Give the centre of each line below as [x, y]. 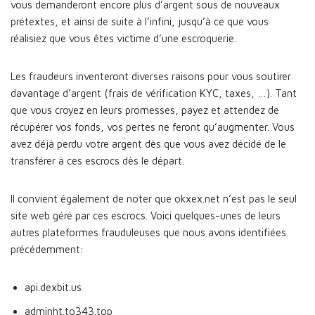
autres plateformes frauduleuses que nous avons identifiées [148, 232]
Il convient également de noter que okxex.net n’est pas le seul [154, 199]
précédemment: [47, 249]
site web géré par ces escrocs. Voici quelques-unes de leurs [146, 216]
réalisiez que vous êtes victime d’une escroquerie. [123, 38]
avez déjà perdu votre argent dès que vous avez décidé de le [148, 144]
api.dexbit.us [53, 287]
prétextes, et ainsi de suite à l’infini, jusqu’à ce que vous [140, 21]
